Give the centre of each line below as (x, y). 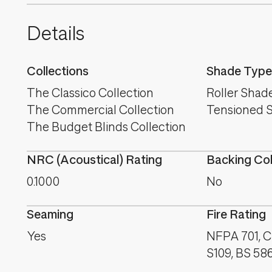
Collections (58, 71)
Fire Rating (236, 215)
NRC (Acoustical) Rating (94, 160)
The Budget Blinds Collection (106, 127)
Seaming (50, 215)
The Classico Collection (90, 93)
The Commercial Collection (100, 110)
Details (56, 34)
